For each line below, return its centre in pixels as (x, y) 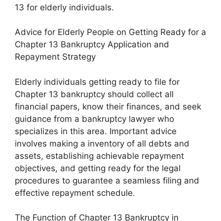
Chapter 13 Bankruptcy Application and (92, 45)
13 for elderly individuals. (64, 7)
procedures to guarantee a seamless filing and (107, 180)
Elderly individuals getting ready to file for (97, 82)
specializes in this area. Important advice (96, 131)
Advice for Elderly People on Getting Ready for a (110, 32)
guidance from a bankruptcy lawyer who (94, 119)
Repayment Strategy (55, 57)
